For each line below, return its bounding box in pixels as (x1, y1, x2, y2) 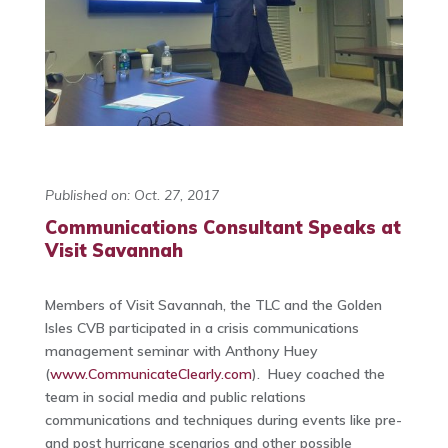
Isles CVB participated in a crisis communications (44, 319, 359, 338)
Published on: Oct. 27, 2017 (44, 186, 219, 205)
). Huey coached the (251, 365, 385, 384)
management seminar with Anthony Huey (44, 342, 318, 361)
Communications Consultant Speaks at (44, 216, 401, 240)
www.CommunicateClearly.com (49, 365, 252, 384)
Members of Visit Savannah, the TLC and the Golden (44, 296, 382, 315)
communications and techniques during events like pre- (44, 411, 402, 430)
